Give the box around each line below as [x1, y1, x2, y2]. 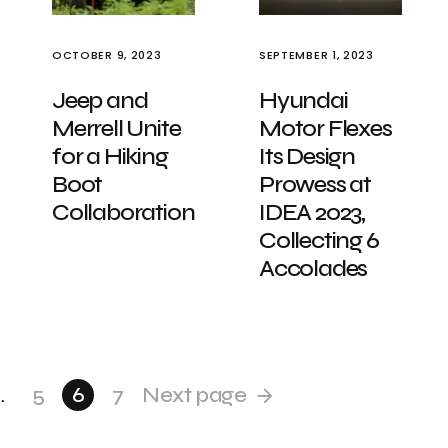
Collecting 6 [259, 226, 379, 255]
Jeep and [52, 86, 148, 115]
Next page [142, 382, 247, 408]
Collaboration [52, 198, 195, 227]
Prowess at [259, 170, 372, 199]
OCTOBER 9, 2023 [52, 47, 162, 63]
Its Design [259, 142, 356, 171]
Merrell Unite [52, 114, 181, 143]
